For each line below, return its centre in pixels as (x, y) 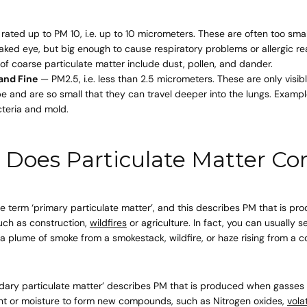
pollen (201, 63)
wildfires (108, 222)
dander (255, 63)
